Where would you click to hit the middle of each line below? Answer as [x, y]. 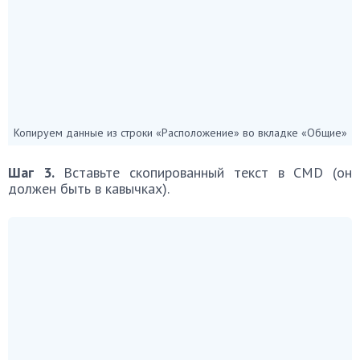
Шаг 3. [31, 171]
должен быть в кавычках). [89, 187]
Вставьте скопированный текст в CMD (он [203, 171]
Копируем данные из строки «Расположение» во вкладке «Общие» [180, 131]
